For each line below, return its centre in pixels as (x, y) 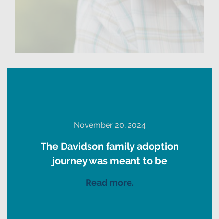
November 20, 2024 (109, 125)
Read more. (109, 182)
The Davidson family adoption (109, 146)
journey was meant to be (109, 161)
